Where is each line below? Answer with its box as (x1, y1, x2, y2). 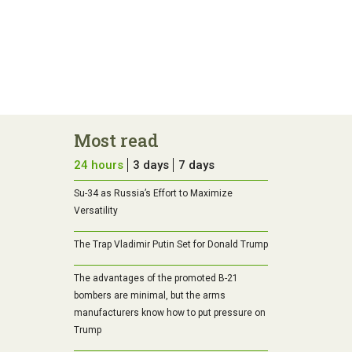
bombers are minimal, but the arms (73, 290, 225, 302)
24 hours (73, 158, 123, 173)
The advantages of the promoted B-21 (73, 273, 238, 284)
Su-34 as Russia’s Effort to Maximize (73, 188, 233, 200)
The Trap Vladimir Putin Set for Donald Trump (73, 239, 268, 251)
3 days (132, 158, 169, 173)
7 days (178, 158, 214, 173)
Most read (73, 129, 159, 152)
